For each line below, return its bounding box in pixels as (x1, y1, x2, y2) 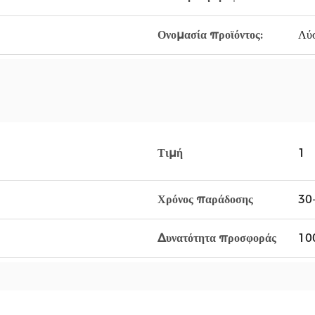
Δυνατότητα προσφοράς (157, 231, 276, 245)
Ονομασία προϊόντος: (157, 28, 262, 41)
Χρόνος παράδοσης (157, 193, 253, 206)
